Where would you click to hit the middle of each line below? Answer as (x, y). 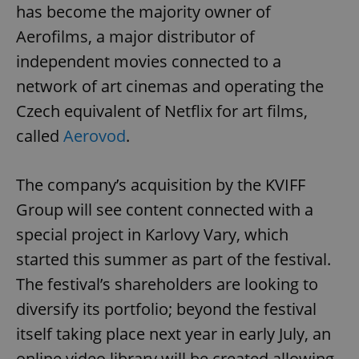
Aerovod (95, 136)
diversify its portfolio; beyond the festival (166, 309)
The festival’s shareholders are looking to (167, 284)
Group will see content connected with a (165, 210)
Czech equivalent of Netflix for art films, (162, 111)
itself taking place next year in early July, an (173, 334)
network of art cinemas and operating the (170, 87)
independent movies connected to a (149, 62)
